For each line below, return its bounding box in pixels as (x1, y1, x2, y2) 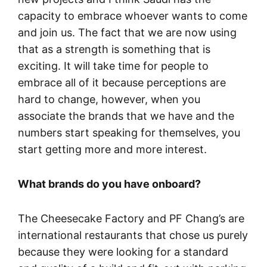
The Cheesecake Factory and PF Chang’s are (18, 212, 244, 225)
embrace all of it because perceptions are (18, 76, 226, 89)
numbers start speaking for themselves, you (18, 126, 240, 139)
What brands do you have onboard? (18, 177, 201, 190)
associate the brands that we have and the (18, 109, 234, 122)
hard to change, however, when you (18, 92, 200, 105)
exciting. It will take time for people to (18, 59, 209, 72)
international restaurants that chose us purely (18, 228, 248, 241)
